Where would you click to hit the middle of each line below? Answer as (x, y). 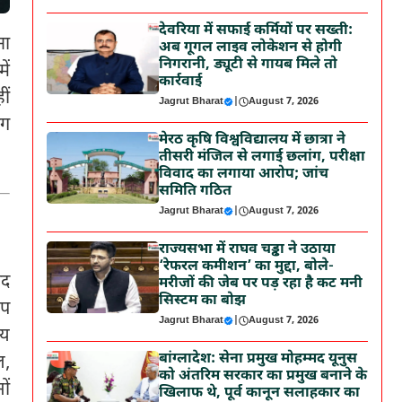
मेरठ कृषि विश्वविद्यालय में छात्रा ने (253, 140)
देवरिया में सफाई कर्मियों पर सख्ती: (256, 31)
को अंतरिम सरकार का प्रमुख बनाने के (263, 376)
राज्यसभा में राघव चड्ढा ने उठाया (248, 250)
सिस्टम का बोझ (203, 301)
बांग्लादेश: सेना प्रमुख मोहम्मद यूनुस (258, 359)
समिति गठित (196, 192)
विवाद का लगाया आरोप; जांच (244, 175)
